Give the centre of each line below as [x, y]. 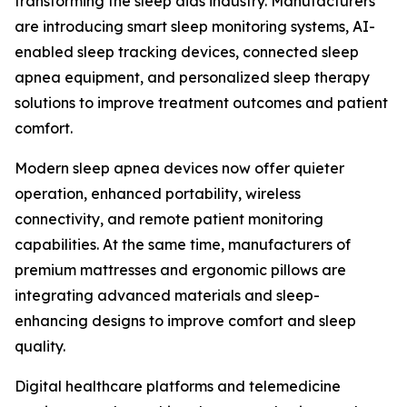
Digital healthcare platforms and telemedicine [178, 387]
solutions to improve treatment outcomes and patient [201, 103]
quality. [40, 347]
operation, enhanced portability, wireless [158, 194]
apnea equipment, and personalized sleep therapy [192, 78]
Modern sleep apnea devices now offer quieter [179, 169]
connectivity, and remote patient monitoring [169, 219]
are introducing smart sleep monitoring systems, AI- [195, 27]
